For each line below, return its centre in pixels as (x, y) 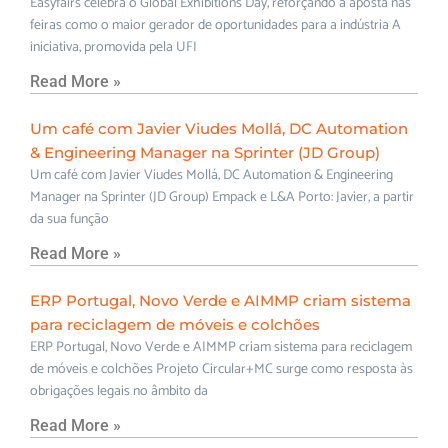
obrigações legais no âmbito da (119, 391)
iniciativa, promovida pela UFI (113, 47)
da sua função (69, 219)
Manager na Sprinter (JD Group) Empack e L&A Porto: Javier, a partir (222, 197)
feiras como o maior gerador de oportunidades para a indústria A (215, 25)
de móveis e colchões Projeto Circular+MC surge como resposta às (221, 369)
